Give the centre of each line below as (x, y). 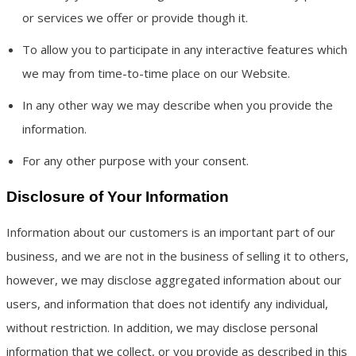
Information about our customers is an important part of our (171, 232)
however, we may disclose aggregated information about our (174, 280)
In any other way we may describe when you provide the (178, 104)
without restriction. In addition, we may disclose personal (162, 328)
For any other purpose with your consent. (135, 160)
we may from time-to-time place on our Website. (156, 73)
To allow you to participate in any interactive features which (185, 49)
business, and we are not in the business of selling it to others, (178, 256)
